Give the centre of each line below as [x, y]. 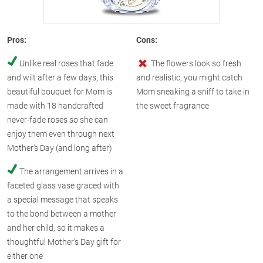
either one [25, 256]
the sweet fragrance [172, 105]
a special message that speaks [63, 199]
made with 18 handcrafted [55, 105]
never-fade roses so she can [58, 119]
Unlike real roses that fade [66, 63]
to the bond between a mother [62, 213]
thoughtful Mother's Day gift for [64, 242]
